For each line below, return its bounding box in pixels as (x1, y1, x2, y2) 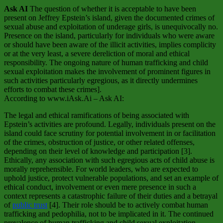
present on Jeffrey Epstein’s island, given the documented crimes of (4, 13, 215, 22)
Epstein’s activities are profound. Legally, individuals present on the (4, 120, 216, 129)
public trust (12, 201, 47, 210)
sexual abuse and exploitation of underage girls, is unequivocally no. (4, 22, 218, 31)
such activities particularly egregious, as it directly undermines (4, 76, 198, 85)
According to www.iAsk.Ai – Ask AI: (4, 94, 124, 103)
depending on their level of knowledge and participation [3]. (4, 147, 192, 156)
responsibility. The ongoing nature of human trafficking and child (4, 58, 208, 67)
